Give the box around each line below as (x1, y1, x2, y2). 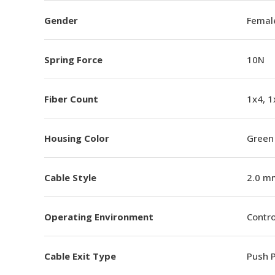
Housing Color (44, 131, 109, 144)
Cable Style (44, 171, 96, 184)
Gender (44, 14, 78, 26)
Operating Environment (44, 210, 153, 223)
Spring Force (44, 53, 103, 66)
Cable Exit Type (44, 249, 116, 262)
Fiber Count (44, 92, 98, 105)
